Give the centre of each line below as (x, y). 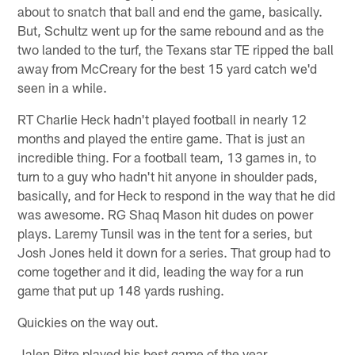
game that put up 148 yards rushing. (121, 290)
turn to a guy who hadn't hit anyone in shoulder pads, (168, 176)
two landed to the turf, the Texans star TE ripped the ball (176, 50)
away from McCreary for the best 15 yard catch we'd (168, 69)
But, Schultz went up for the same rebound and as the (171, 31)
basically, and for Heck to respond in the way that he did (177, 195)
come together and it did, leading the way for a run (161, 271)
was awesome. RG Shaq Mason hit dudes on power (166, 214)
